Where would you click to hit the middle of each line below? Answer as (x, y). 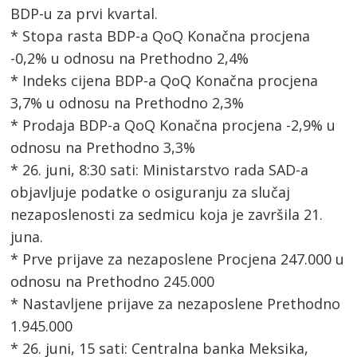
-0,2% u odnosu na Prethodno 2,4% (130, 59)
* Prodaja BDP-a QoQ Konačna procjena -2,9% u (173, 126)
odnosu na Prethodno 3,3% (103, 148)
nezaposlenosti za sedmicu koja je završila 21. (167, 215)
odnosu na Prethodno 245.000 (113, 282)
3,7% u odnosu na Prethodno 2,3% (127, 103)
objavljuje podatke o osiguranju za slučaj (151, 192)
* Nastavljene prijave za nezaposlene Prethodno (176, 304)
